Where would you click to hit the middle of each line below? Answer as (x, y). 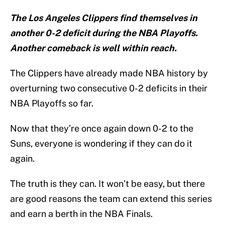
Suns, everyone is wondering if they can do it (101, 144)
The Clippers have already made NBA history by (109, 73)
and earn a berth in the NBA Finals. (81, 214)
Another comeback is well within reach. (93, 48)
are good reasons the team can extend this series (111, 199)
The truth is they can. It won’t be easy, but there (107, 184)
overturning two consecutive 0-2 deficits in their (109, 88)
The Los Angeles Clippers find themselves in (104, 18)
